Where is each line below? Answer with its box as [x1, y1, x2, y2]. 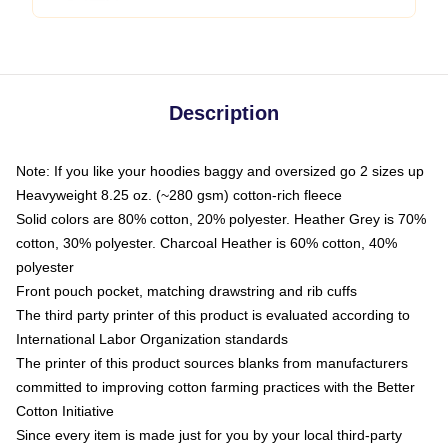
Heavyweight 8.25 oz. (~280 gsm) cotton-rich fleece [16, 187, 342, 203]
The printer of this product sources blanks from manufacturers [16, 355, 408, 371]
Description [169, 102, 279, 124]
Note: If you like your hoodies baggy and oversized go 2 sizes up [16, 163, 424, 179]
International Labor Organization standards [16, 331, 288, 347]
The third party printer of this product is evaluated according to [16, 307, 410, 323]
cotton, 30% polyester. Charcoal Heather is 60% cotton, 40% [16, 235, 397, 251]
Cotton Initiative [16, 403, 114, 419]
